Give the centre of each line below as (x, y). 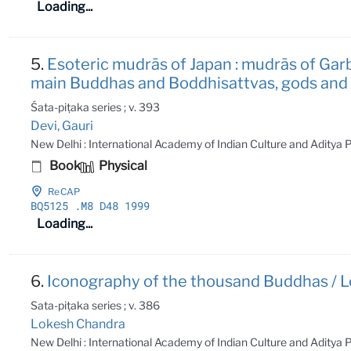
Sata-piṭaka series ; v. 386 (96, 305)
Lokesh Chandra (78, 324)
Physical (122, 165)
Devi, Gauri (62, 125)
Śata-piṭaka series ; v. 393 (96, 107)
